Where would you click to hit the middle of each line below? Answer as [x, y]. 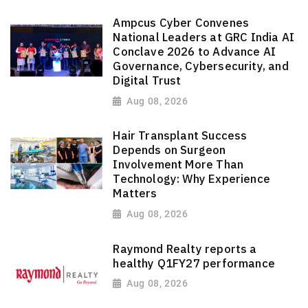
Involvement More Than [178, 165]
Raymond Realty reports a [185, 249]
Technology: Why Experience [192, 179]
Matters [135, 194]
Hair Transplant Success [180, 136]
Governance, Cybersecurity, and [201, 66]
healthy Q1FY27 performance [194, 263]
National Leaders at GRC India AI [204, 37]
